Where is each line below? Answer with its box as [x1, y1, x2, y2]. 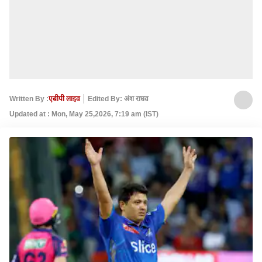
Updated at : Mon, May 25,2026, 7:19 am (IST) [9, 110, 158, 118]
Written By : [9, 94, 49, 103]
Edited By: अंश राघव [88, 94, 149, 103]
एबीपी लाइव [49, 94, 80, 103]
